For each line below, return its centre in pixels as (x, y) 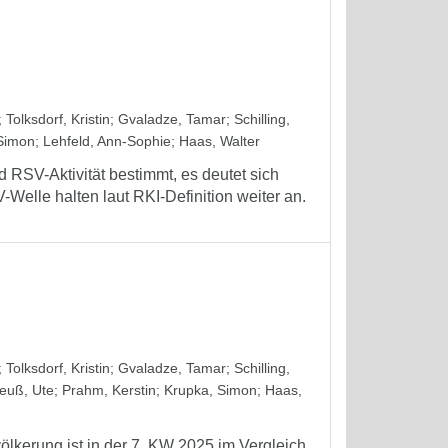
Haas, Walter (219, 141)
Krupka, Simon (210, 390)
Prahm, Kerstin (109, 390)
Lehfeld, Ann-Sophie (107, 141)
